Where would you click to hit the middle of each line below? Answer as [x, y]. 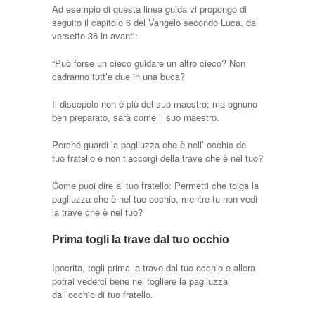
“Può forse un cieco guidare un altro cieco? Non [149, 63]
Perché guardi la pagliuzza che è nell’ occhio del [150, 145]
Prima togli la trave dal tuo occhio [141, 240]
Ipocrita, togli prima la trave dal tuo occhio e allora [154, 268]
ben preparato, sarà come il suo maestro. [136, 117]
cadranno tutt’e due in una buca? [118, 77]
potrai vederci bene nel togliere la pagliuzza [140, 281]
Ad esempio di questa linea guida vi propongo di [149, 9]
